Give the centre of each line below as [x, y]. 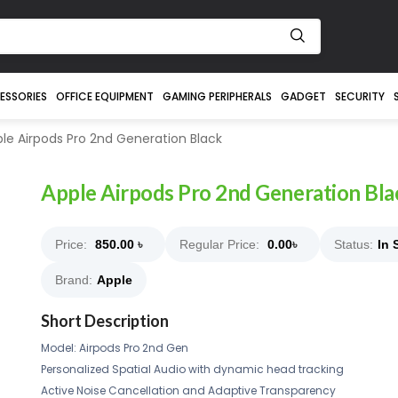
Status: [354, 244]
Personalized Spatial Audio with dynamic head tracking [192, 369]
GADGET [303, 96]
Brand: [74, 280]
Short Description [105, 321]
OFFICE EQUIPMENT [104, 96]
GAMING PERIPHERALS [217, 96]
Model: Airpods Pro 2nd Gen [115, 348]
